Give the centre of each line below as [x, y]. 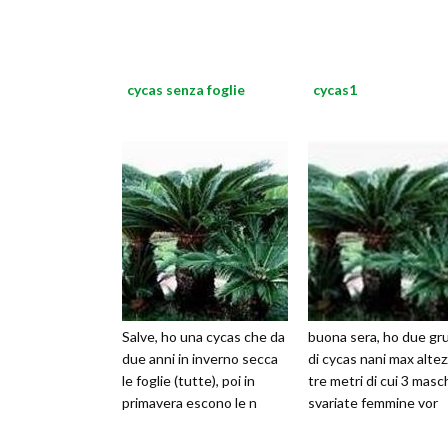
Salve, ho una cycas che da [203, 337]
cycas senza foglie [186, 90]
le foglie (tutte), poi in [188, 381]
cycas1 [335, 90]
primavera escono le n [189, 403]
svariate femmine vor [373, 403]
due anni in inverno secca [200, 359]
